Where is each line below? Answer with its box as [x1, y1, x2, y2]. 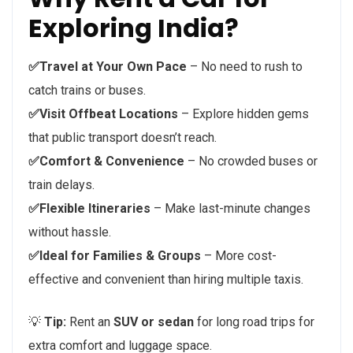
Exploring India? [28, 10, 239, 46]
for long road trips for [194, 314, 314, 330]
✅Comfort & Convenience [28, 154, 184, 169]
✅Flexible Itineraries [28, 201, 150, 217]
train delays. [28, 177, 95, 193]
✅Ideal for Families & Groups [28, 248, 201, 264]
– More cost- [201, 248, 277, 264]
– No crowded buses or [184, 154, 318, 169]
